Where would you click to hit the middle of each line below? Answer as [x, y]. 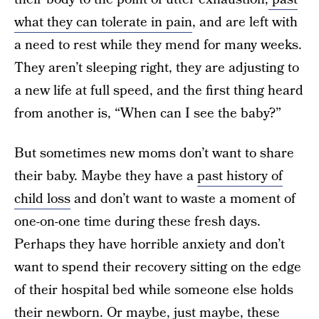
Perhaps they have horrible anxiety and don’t [150, 245]
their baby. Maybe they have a [106, 176]
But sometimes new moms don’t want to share [154, 153]
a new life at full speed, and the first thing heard [159, 91]
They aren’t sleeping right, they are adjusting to [157, 68]
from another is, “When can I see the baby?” [148, 114]
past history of [240, 176]
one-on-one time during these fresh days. [137, 222]
